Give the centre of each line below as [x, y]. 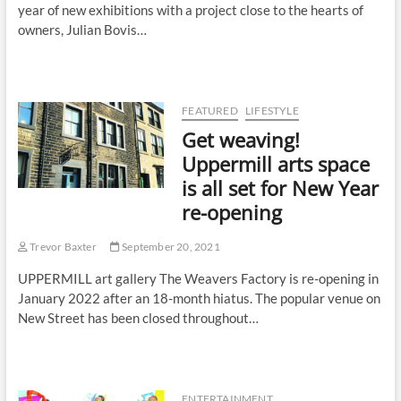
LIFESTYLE [272, 111]
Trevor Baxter [62, 247]
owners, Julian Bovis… [82, 30]
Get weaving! [241, 140]
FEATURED [210, 111]
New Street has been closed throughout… [138, 318]
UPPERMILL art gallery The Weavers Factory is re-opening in [198, 279]
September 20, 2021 [170, 247]
